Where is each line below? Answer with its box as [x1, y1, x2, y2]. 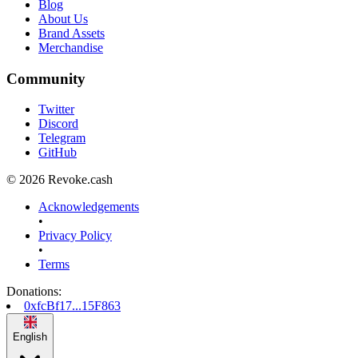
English [13, 331, 47, 344]
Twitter [38, 102, 74, 117]
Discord [38, 117, 78, 131]
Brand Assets [38, 26, 105, 40]
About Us [38, 11, 88, 26]
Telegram [38, 131, 86, 145]
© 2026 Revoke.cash [6, 173, 113, 187]
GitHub [38, 145, 77, 160]
